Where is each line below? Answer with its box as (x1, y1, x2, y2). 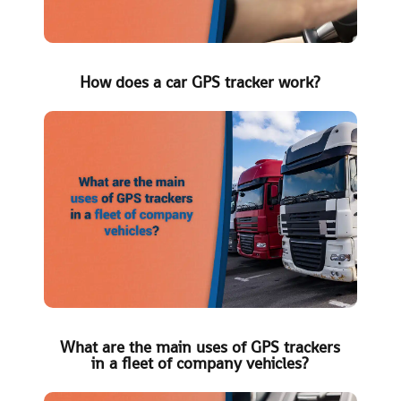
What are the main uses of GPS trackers (60, 336, 341, 357)
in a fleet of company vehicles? (91, 352, 310, 373)
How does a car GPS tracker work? (80, 72, 321, 93)
